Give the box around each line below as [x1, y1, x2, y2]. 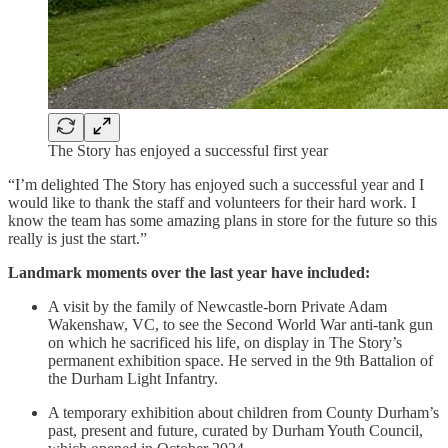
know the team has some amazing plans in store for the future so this [8, 211, 437, 229]
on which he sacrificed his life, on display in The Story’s [48, 333, 402, 351]
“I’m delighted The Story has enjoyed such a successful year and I [8, 175, 424, 193]
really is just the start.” [8, 229, 147, 247]
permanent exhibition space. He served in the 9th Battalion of [48, 351, 433, 369]
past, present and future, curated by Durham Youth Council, [48, 421, 423, 439]
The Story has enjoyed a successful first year [48, 141, 328, 159]
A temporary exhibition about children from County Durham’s [48, 403, 439, 421]
